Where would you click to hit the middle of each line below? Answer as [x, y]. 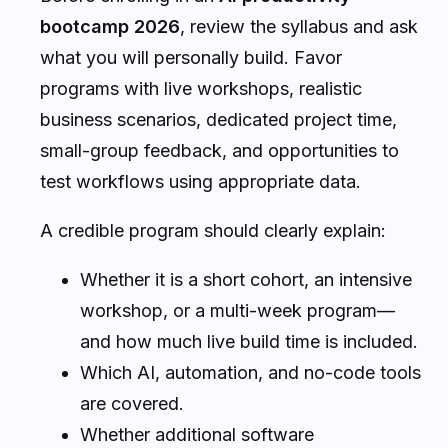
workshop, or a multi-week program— [237, 310]
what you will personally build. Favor [191, 57]
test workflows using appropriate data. [200, 181]
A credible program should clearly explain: [213, 230]
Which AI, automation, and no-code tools [250, 372]
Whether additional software [197, 434]
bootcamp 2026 [110, 26]
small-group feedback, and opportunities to [219, 150]
